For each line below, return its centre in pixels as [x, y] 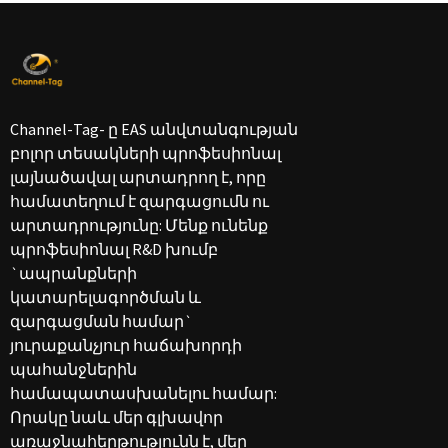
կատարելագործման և [105, 296]
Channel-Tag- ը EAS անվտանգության [154, 128]
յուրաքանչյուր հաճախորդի [126, 344]
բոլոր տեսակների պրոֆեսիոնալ [145, 152]
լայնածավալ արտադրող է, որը [138, 176]
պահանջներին [73, 368]
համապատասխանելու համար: [143, 392]
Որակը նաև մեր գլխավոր [116, 416]
